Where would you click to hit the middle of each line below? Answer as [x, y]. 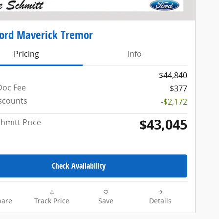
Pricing [26, 54]
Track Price [52, 201]
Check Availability [79, 166]
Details [160, 201]
